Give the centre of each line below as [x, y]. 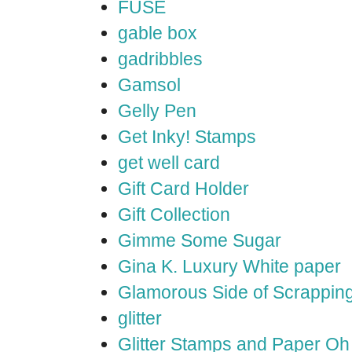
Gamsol [149, 85]
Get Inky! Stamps [187, 137]
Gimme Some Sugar [200, 240]
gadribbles [160, 59]
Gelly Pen [157, 111]
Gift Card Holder [183, 189]
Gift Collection [174, 214]
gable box [158, 33]
